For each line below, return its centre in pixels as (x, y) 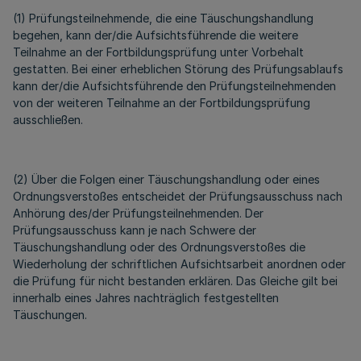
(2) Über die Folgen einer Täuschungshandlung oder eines (166, 179)
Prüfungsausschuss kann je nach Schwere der (135, 230)
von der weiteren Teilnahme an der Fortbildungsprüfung (162, 103)
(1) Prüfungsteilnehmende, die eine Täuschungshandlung (163, 18)
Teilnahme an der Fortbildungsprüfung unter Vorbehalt (158, 52)
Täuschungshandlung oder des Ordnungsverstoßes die (159, 247)
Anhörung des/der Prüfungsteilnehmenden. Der (138, 213)
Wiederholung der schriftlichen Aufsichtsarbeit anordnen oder (179, 264)
